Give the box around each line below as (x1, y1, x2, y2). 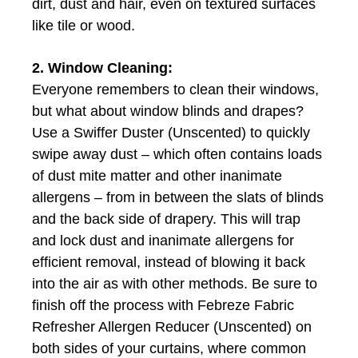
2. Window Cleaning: (32, 59, 173, 76)
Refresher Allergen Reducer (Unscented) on (32, 318, 312, 335)
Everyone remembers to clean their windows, (32, 81, 319, 97)
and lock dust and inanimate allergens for (32, 232, 294, 249)
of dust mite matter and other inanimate (32, 167, 282, 184)
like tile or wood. (32, 17, 135, 34)
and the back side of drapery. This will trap (32, 210, 300, 227)
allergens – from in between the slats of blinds (32, 189, 324, 205)
